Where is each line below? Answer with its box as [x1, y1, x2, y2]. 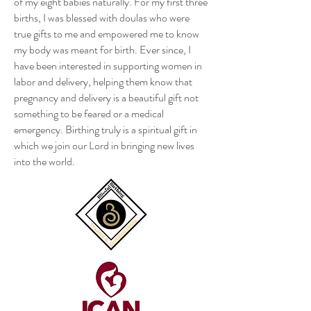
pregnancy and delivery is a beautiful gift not [14, 90, 199, 106]
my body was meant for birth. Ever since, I [14, 42, 191, 58]
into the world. [14, 153, 75, 169]
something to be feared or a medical [14, 106, 164, 121]
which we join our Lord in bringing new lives [14, 137, 194, 153]
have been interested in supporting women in [14, 58, 202, 74]
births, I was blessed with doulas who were [14, 10, 190, 26]
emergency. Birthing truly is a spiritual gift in [14, 121, 197, 137]
